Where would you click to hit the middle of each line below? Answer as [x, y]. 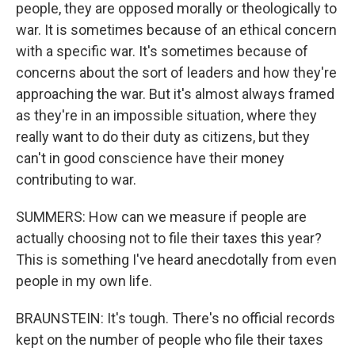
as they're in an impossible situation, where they [166, 115]
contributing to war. [76, 179]
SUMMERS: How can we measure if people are [161, 217]
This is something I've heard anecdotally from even [176, 260]
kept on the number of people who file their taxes [170, 340]
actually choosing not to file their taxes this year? [169, 238]
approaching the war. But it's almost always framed [175, 94]
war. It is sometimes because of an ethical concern [176, 30]
